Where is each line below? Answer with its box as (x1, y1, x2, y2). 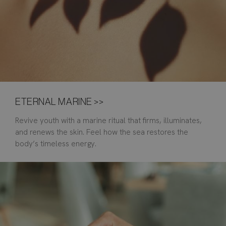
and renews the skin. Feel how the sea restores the (15, 127, 188, 138)
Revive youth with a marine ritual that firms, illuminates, (15, 116, 202, 126)
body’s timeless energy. (15, 139, 96, 149)
